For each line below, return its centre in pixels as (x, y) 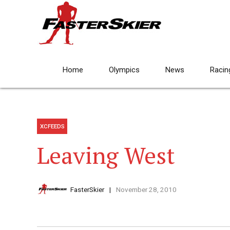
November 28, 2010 (146, 190)
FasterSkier (87, 190)
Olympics (124, 70)
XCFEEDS (52, 127)
